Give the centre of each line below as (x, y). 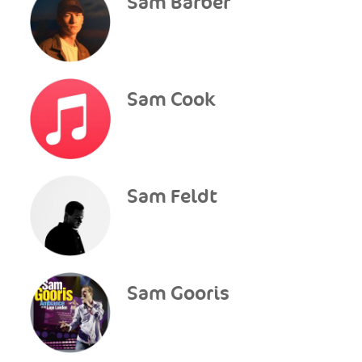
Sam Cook (172, 100)
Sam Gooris (179, 294)
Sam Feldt (173, 197)
